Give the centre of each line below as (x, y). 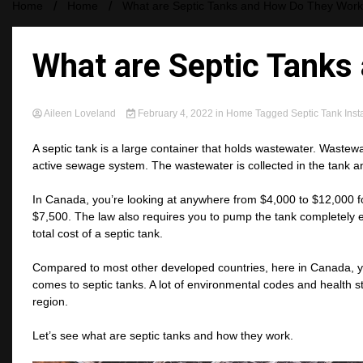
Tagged (273, 113)
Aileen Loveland (80, 113)
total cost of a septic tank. (98, 233)
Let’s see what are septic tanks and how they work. (163, 335)
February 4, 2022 (175, 113)
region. (50, 301)
